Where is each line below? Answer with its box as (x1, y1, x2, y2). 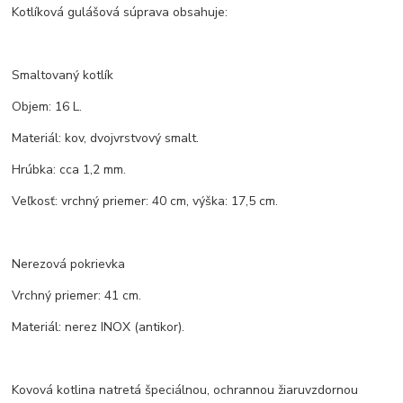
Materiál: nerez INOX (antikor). (12, 318, 185, 336)
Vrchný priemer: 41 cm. (12, 287, 142, 305)
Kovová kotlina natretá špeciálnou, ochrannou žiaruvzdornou (12, 381, 359, 399)
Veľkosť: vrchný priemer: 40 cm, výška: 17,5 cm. (12, 193, 279, 210)
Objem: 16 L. (12, 98, 83, 116)
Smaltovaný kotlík (12, 67, 114, 85)
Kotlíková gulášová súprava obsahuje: (12, 4, 228, 22)
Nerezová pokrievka (12, 255, 126, 273)
